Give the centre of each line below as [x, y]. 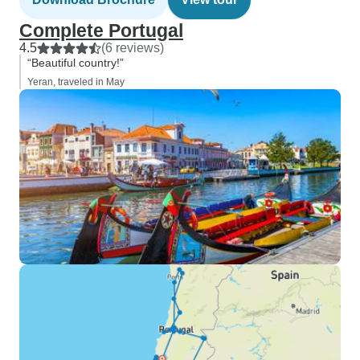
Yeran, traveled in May [76, 82]
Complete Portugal [101, 31]
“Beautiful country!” [76, 63]
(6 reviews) [133, 48]
